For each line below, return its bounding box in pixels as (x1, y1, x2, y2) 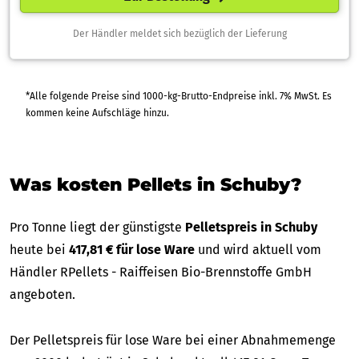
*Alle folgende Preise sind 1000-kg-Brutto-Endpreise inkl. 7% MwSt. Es (26, 90, 280, 102)
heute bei (10, 241, 69, 257)
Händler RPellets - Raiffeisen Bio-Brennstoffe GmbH (10, 264, 312, 280)
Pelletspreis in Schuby (185, 219, 317, 235)
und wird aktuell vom (195, 241, 321, 257)
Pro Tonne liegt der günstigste (10, 219, 185, 235)
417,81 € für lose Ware (69, 241, 195, 257)
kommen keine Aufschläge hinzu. (143, 107, 169, 119)
